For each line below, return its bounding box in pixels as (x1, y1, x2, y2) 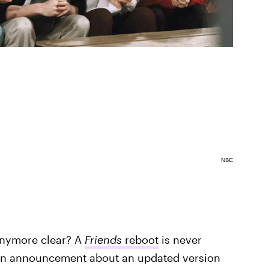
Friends (84, 233, 122, 246)
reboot (121, 233, 159, 246)
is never (158, 233, 202, 246)
